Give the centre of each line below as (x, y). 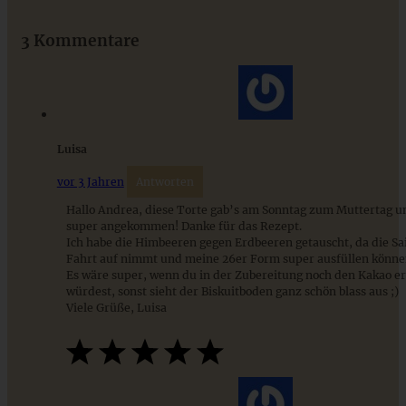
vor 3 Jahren (90, 182)
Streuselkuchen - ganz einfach (109, 14)
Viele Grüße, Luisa (116, 307)
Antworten (164, 182)
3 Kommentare (80, 40)
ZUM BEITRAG (43, 77)
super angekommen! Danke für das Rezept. (184, 226)
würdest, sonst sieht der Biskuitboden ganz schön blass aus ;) (232, 291)
